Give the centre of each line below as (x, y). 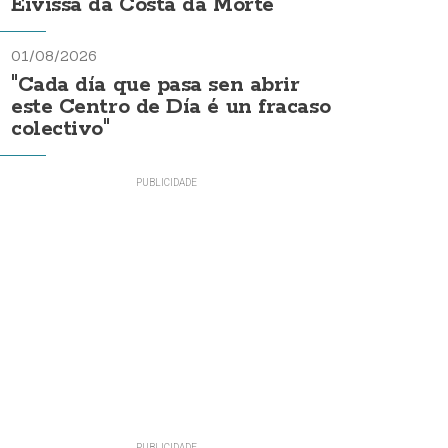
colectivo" (60, 129)
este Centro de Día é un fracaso (171, 107)
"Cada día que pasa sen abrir (155, 85)
